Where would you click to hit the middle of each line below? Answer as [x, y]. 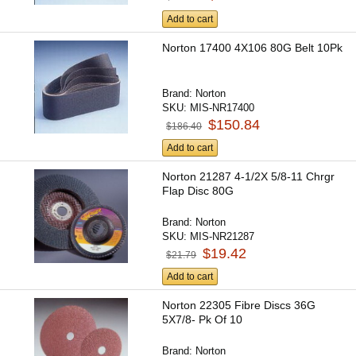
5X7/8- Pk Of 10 [203, 320]
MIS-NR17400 [222, 107]
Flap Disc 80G [198, 190]
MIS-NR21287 [222, 236]
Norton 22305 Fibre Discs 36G [239, 306]
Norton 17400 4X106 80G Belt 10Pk [253, 47]
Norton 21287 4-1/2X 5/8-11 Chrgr [249, 176]
